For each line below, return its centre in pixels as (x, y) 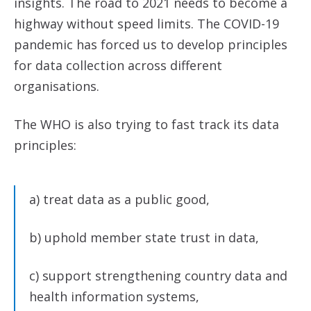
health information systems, (114, 296)
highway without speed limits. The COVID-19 (146, 24)
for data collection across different (118, 65)
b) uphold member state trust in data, (144, 237)
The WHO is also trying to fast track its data (146, 124)
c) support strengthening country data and (158, 276)
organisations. (57, 86)
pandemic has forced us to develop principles (151, 44)
